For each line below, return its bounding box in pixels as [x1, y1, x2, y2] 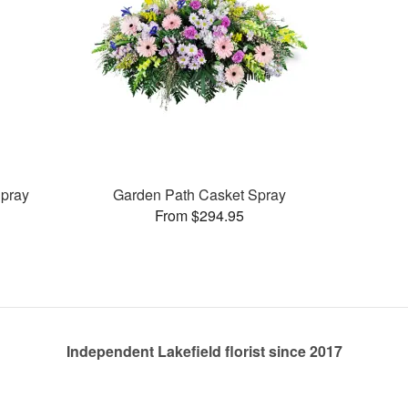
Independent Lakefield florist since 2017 [66, 341, 342, 362]
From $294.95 [155, 204, 245, 226]
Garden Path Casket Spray [113, 183, 287, 205]
